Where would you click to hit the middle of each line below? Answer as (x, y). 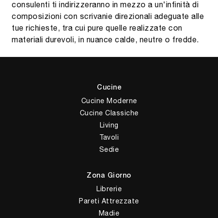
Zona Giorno (109, 176)
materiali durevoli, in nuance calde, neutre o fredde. (105, 40)
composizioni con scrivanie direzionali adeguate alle (108, 16)
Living (109, 125)
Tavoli (109, 137)
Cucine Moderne (109, 101)
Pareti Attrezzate (109, 201)
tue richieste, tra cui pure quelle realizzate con (97, 28)
